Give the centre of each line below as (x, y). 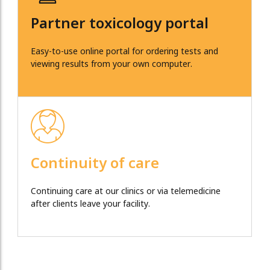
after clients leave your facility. (90, 204)
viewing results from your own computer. (111, 64)
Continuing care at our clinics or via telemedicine (126, 192)
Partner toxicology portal (120, 24)
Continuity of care (95, 164)
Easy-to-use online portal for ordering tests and (124, 52)
